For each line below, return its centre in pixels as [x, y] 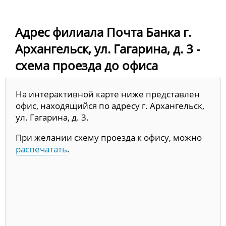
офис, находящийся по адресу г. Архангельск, [110, 106]
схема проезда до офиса [87, 66]
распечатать [41, 149]
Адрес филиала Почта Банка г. [103, 32]
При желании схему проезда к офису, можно [109, 138]
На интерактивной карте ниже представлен [108, 94]
